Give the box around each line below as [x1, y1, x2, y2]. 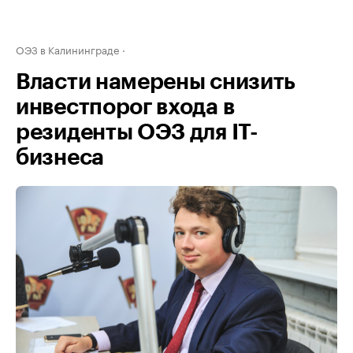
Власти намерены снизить [16, 71, 296, 93]
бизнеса [16, 147, 104, 169]
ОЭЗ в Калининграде [16, 41, 119, 57]
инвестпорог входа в [16, 96, 235, 118]
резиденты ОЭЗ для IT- [16, 121, 258, 143]
